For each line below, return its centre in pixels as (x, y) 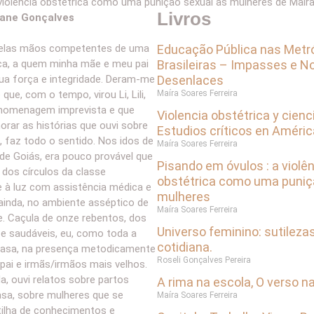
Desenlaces (190, 80)
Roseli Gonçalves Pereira (204, 260)
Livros (184, 19)
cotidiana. (185, 247)
